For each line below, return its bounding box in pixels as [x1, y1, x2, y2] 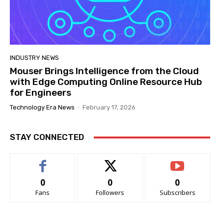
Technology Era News [10, 104, 75, 111]
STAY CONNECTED [10, 132, 84, 142]
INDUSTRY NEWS [10, 54, 59, 62]
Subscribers [159, 188, 195, 197]
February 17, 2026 [82, 104, 136, 111]
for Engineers [10, 87, 71, 99]
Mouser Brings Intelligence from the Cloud [10, 65, 199, 77]
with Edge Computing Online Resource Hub [10, 76, 202, 88]
